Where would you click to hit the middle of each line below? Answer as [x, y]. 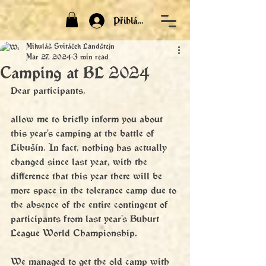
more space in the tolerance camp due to [95, 190]
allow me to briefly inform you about [88, 119]
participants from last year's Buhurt [86, 218]
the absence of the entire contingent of [91, 204]
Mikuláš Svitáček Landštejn [70, 46]
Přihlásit [130, 20]
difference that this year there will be [88, 176]
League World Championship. [75, 233]
